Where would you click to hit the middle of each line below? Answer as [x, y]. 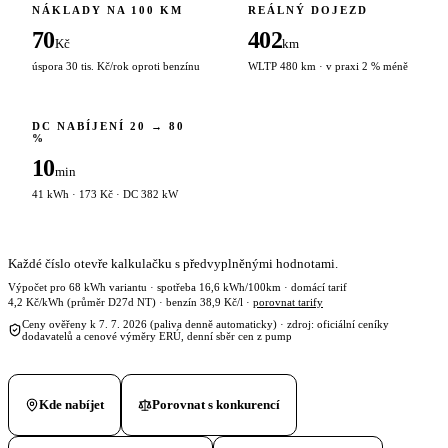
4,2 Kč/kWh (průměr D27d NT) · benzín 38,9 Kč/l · [130, 302]
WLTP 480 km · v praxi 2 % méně [328, 66]
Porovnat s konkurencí [216, 404]
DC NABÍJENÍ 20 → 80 [108, 126]
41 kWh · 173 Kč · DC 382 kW [105, 194]
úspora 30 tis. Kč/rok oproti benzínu [116, 66]
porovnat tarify [288, 302]
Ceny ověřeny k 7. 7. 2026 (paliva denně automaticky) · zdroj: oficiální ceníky [205, 324]
